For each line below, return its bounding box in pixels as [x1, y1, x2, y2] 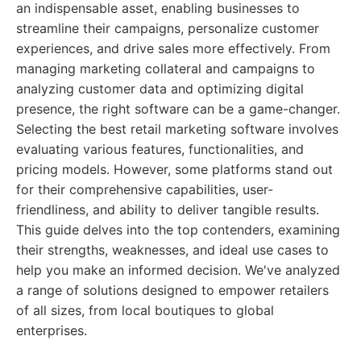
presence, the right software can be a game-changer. [16, 101, 340, 117]
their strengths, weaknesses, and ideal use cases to [16, 242, 329, 258]
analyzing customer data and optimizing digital [16, 81, 304, 97]
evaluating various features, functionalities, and [16, 141, 304, 157]
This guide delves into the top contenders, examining [16, 222, 340, 238]
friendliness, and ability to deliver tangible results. [16, 201, 319, 218]
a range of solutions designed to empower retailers [16, 282, 329, 298]
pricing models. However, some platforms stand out [16, 161, 333, 177]
